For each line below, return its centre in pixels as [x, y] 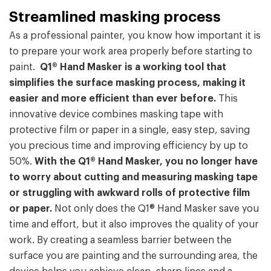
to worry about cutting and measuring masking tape [133, 178]
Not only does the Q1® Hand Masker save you [155, 209]
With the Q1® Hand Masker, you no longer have [146, 162]
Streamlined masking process [115, 17]
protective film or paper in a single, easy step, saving [129, 130]
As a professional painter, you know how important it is [135, 36]
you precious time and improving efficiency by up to [129, 146]
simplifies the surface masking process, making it [127, 83]
